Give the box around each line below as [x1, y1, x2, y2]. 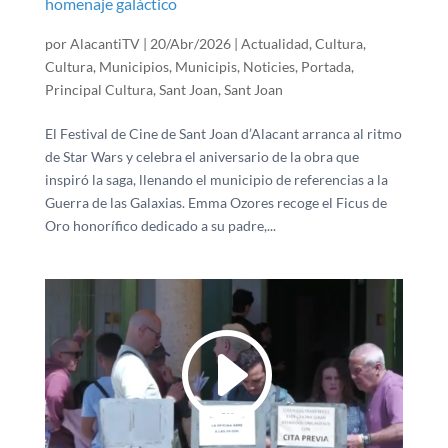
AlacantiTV [69, 34, 140, 52]
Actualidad [240, 34, 309, 52]
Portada [300, 57, 351, 75]
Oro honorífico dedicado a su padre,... [44, 216, 276, 234]
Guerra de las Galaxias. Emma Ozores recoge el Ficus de [44, 193, 387, 211]
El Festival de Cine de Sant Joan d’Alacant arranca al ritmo [44, 124, 402, 142]
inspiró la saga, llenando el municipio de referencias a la [44, 170, 388, 188]
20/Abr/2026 [149, 34, 231, 52]
